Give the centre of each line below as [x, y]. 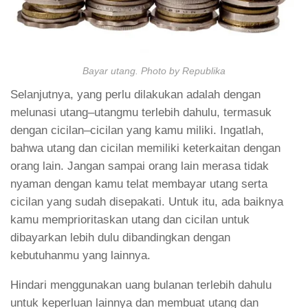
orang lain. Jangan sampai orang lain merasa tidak [140, 166]
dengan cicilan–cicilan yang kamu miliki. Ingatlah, [137, 131]
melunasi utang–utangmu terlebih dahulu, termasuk [141, 113]
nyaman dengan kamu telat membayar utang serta [139, 184]
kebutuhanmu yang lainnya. [80, 256]
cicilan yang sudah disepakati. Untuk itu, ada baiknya [147, 202]
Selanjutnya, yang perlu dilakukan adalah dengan [135, 95]
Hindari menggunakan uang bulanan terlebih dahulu [141, 285]
